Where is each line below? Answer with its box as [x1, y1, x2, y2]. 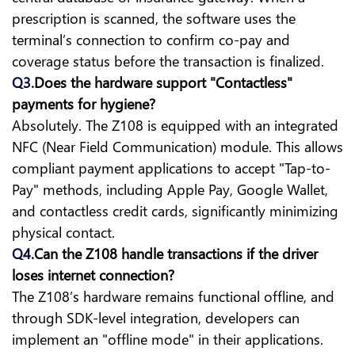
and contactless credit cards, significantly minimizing [12, 200, 338, 221]
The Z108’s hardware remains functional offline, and [12, 286, 334, 307]
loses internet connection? [12, 265, 174, 285]
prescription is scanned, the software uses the [12, 8, 296, 29]
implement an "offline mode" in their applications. [12, 329, 323, 349]
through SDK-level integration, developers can [12, 307, 300, 328]
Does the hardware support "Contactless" [34, 72, 292, 93]
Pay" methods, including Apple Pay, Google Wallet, [12, 179, 328, 200]
